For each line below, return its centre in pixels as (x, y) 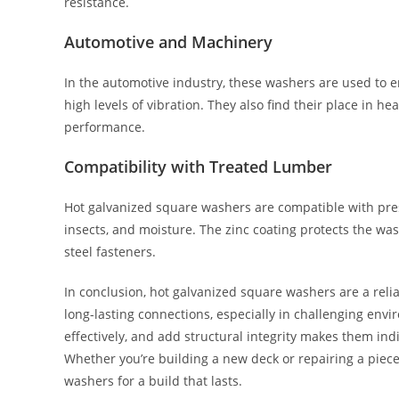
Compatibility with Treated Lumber (198, 166)
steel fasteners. (110, 251)
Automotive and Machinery (168, 41)
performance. (105, 126)
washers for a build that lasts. (153, 380)
